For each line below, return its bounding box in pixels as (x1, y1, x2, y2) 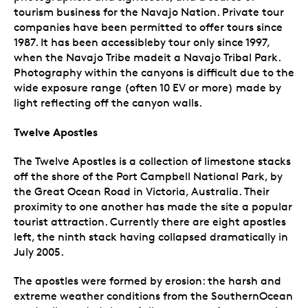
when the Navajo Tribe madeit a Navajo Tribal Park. (14, 50, 280, 64)
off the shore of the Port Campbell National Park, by (14, 169, 283, 183)
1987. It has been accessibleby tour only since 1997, (14, 35, 269, 49)
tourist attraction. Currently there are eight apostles (14, 214, 286, 228)
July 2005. (14, 245, 64, 258)
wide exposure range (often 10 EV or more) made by (14, 80, 281, 94)
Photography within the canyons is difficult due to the (14, 65, 294, 79)
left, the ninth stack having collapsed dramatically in (14, 230, 288, 243)
